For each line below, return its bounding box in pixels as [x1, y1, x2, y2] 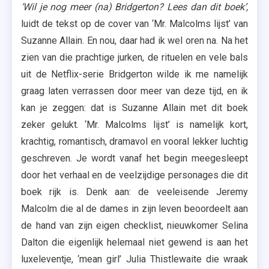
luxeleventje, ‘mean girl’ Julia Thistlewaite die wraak [21, 253, 248, 265]
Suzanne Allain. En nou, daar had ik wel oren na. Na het [21, 35, 248, 46]
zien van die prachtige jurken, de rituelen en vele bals [21, 52, 248, 63]
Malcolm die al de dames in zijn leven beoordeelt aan [21, 203, 248, 214]
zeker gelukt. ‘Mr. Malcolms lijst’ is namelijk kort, [21, 119, 248, 130]
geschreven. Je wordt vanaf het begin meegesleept [21, 153, 248, 164]
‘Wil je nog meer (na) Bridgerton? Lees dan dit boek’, [21, 1, 248, 13]
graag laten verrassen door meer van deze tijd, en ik [21, 85, 248, 97]
